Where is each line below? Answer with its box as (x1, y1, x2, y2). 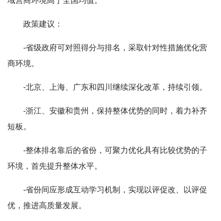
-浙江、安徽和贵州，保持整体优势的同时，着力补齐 (23, 107, 207, 115)
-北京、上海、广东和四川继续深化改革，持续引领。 (23, 83, 207, 91)
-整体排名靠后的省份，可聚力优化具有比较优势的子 (23, 146, 207, 154)
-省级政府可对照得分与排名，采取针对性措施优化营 (23, 43, 207, 52)
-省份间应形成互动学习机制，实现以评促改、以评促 (23, 185, 207, 194)
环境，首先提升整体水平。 (7, 162, 102, 170)
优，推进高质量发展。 (7, 201, 86, 210)
